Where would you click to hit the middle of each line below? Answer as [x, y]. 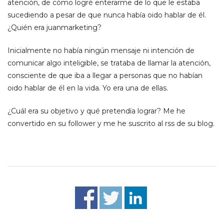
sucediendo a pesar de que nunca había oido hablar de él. [107, 15]
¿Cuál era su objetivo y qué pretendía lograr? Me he [96, 111]
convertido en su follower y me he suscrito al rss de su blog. [111, 123]
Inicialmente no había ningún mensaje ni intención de [101, 50]
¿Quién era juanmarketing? [54, 27]
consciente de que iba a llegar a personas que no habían [105, 75]
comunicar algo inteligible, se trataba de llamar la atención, [109, 63]
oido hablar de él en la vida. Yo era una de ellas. [88, 88]
